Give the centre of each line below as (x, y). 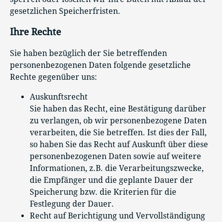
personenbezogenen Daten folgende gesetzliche (100, 65)
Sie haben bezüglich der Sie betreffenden (88, 54)
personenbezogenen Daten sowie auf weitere (115, 157)
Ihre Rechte (35, 32)
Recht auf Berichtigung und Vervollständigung (117, 216)
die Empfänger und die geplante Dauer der (111, 180)
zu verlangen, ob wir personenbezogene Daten (118, 121)
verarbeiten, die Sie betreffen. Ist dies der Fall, (118, 133)
